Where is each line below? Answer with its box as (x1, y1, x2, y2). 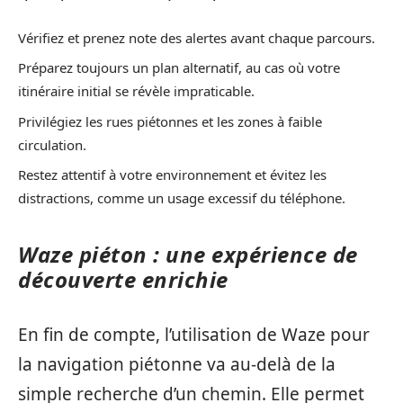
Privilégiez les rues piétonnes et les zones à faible (18, 112, 322, 130)
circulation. (18, 135, 86, 154)
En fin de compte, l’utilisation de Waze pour (18, 322, 370, 346)
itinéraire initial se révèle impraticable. (18, 82, 255, 100)
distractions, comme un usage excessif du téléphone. (18, 189, 345, 207)
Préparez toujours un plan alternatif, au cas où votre (18, 58, 340, 76)
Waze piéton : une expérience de (18, 239, 358, 269)
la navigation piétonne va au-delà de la (18, 352, 336, 376)
